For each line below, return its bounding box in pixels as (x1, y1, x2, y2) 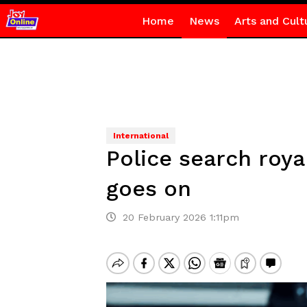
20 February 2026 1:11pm (115, 212, 239, 223)
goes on (106, 175, 191, 201)
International (112, 131, 169, 140)
